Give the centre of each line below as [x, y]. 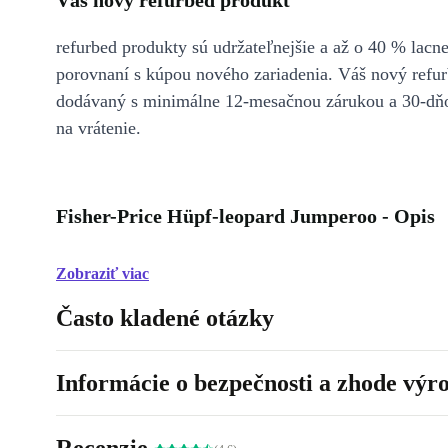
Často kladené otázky [165, 318]
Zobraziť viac [102, 273]
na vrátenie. [98, 128]
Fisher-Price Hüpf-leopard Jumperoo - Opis [245, 216]
